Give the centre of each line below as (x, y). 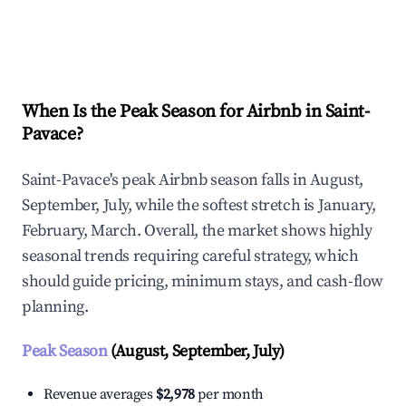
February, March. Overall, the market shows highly (197, 231)
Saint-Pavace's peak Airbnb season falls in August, (193, 180)
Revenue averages (100, 395)
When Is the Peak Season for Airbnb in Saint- (196, 112)
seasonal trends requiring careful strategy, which (190, 256)
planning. (55, 307)
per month (229, 395)
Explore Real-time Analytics (144, 38)
